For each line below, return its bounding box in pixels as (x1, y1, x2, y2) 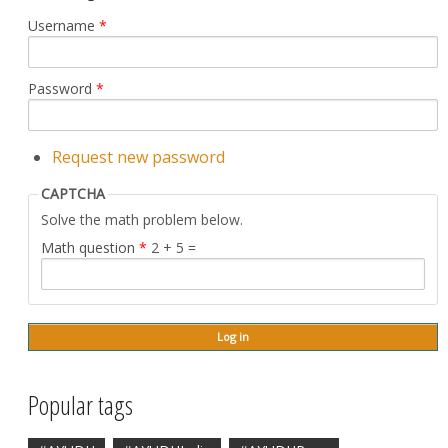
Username (28, 16, 99, 36)
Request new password (52, 146, 225, 169)
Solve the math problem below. (41, 210, 243, 230)
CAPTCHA (41, 184, 105, 204)
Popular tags (28, 386, 133, 423)
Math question (41, 238, 139, 258)
